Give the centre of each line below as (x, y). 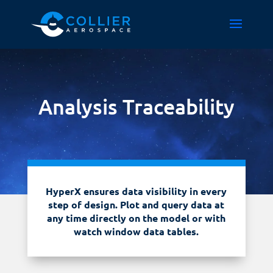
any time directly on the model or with (136, 218)
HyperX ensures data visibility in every (136, 191)
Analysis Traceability (136, 106)
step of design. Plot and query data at (136, 204)
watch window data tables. (136, 231)
